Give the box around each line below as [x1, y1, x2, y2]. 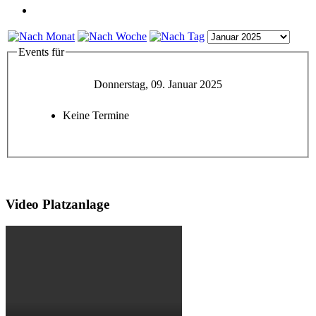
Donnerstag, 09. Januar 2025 [94, 78, 222, 91]
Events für [18, 45, 64, 58]
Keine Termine [63, 109, 129, 122]
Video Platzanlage [6, 197, 109, 212]
